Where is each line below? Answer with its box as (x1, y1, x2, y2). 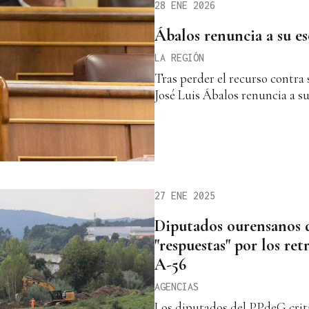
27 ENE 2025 (154, 190, 215, 202)
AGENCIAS (154, 281, 199, 293)
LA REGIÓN (154, 51, 204, 63)
